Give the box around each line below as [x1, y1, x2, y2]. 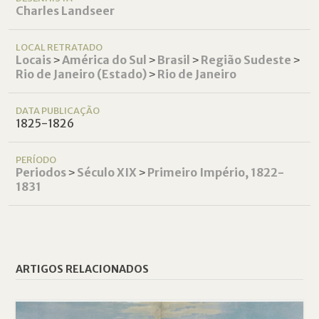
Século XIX [77, 165, 137, 180]
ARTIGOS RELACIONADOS [16, 263, 150, 276]
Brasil [157, 53, 191, 68]
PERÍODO [16, 154, 57, 166]
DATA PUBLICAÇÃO [16, 105, 100, 117]
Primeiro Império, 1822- [147, 165, 285, 180]
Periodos [16, 165, 67, 180]
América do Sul [62, 53, 147, 68]
